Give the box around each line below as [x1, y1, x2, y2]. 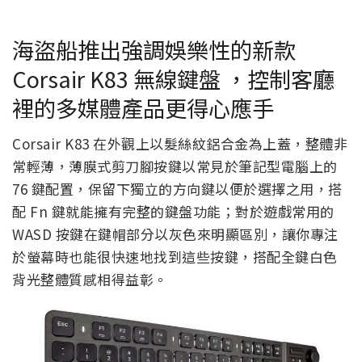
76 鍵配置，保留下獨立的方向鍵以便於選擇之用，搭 [12, 179, 343, 200]
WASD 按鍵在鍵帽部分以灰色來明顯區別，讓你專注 [12, 224, 339, 245]
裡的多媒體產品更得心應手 [12, 90, 274, 124]
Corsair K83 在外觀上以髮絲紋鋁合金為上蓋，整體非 [12, 133, 347, 154]
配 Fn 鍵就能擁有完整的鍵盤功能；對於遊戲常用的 [12, 201, 335, 222]
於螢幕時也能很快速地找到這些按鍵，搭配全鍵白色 [12, 246, 338, 267]
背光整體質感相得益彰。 [12, 269, 168, 290]
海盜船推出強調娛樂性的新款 [12, 32, 296, 65]
